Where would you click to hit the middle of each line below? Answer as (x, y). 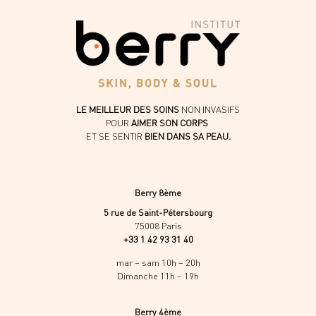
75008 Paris (158, 225)
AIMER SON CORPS (170, 122)
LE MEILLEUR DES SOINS (128, 109)
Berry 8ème (158, 193)
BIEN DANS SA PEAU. (187, 136)
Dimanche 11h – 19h (158, 276)
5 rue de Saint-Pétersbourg (158, 212)
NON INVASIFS (209, 109)
